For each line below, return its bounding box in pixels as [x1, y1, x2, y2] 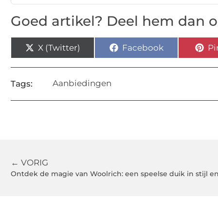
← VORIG [11, 158, 48, 167]
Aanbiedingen [53, 78, 111, 88]
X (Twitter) [37, 42, 80, 53]
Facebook [122, 42, 163, 53]
